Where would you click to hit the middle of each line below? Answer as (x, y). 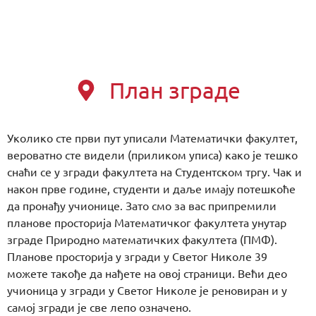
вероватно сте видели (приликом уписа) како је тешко (152, 155)
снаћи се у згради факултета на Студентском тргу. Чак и (154, 172)
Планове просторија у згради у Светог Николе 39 (137, 256)
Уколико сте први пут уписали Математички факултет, (152, 138)
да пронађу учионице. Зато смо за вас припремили (142, 206)
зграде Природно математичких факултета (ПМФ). (142, 239)
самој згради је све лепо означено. (99, 307)
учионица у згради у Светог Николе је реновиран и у (147, 290)
